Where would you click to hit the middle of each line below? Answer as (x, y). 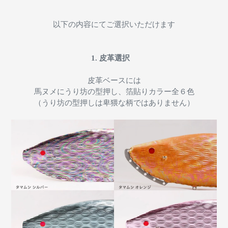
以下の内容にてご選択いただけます (114, 25)
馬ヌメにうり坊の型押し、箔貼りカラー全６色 (114, 92)
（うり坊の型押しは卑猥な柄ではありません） (114, 103)
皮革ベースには (114, 81)
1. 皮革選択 (114, 58)
